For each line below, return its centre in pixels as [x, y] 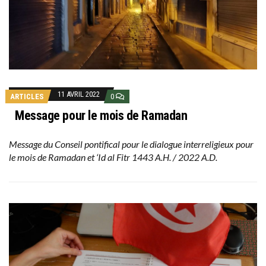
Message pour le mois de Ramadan [101, 115]
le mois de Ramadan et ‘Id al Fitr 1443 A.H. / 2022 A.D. [113, 157]
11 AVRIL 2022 [79, 94]
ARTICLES [27, 96]
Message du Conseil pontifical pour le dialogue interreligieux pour [131, 144]
